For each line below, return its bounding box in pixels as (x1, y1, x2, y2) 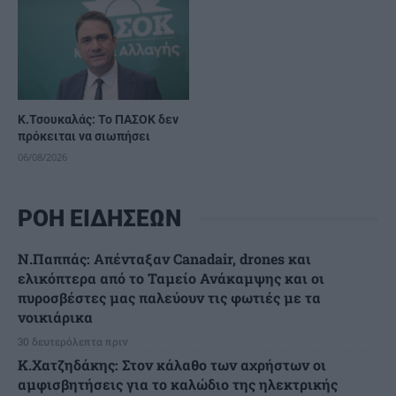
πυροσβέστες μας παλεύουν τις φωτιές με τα (18, 288, 321, 308)
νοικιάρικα (18, 308, 93, 327)
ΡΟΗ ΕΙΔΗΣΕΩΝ (18, 205, 181, 232)
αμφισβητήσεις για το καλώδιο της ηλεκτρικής (18, 375, 338, 394)
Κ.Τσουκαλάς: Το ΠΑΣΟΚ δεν (18, 112, 179, 127)
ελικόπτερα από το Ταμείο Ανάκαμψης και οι (18, 269, 324, 288)
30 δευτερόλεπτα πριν (18, 334, 128, 349)
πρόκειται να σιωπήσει (18, 129, 150, 144)
